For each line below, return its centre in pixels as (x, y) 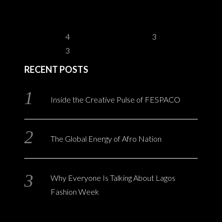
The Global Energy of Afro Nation (106, 139)
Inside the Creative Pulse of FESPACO (115, 100)
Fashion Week (75, 192)
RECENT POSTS (56, 70)
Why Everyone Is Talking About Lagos (113, 178)
